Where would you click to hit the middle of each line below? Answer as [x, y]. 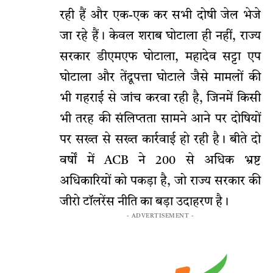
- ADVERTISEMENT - [160, 216]
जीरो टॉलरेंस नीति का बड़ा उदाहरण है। [144, 203]
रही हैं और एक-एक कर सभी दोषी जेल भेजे [160, 16]
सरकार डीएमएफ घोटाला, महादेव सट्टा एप [160, 58]
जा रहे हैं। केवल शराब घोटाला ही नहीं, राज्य [160, 37]
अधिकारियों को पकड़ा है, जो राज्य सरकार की [160, 182]
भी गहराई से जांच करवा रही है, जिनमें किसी [160, 99]
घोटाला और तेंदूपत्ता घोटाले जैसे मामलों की [160, 78]
